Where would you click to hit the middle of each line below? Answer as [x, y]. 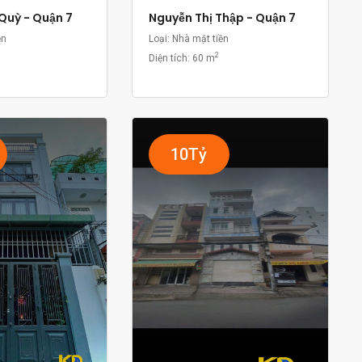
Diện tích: [170, 58]
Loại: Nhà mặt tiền [188, 38]
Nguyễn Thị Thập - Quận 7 [222, 17]
